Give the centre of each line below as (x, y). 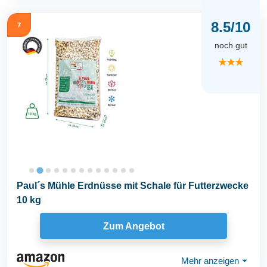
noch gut (231, 46)
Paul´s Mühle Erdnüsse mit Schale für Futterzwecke (133, 186)
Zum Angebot (133, 226)
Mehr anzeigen (210, 260)
